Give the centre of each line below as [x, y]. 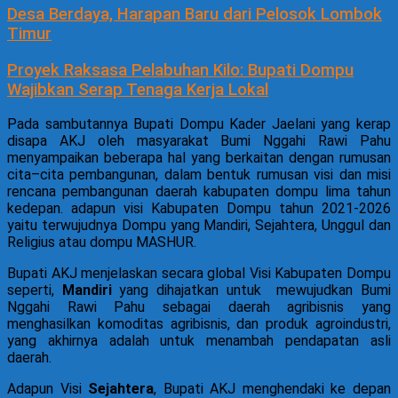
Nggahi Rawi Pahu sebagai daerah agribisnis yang [199, 307]
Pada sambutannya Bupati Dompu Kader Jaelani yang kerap [199, 124]
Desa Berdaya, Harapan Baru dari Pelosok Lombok [195, 15]
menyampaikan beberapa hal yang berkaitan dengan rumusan [199, 158]
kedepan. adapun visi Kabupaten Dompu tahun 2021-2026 [199, 209]
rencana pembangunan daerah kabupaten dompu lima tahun [199, 192]
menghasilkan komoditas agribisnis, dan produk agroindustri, [199, 324]
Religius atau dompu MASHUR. [102, 243]
